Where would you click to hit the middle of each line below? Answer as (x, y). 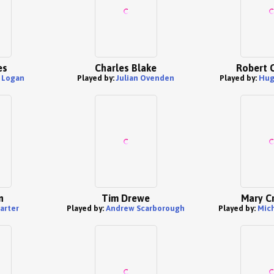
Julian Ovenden (145, 78)
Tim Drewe (125, 198)
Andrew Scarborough (145, 208)
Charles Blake (125, 68)
